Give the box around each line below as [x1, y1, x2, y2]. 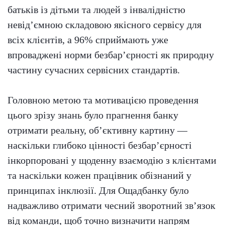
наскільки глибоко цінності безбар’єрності [8, 140, 192, 151]
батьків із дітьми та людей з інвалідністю [8, 4, 185, 16]
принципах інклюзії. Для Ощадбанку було [8, 185, 189, 196]
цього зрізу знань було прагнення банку [8, 109, 178, 121]
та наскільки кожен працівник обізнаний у [8, 170, 191, 181]
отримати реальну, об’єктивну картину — [8, 125, 187, 136]
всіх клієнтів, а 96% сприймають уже [8, 34, 168, 46]
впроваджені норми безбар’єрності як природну [8, 49, 214, 61]
